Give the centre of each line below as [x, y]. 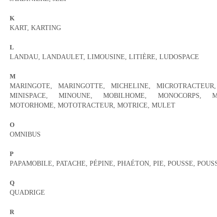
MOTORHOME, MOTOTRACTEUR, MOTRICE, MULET [93, 105]
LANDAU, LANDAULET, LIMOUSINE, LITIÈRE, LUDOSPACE [104, 57]
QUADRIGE [27, 193]
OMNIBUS [25, 134]
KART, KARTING [35, 28]
